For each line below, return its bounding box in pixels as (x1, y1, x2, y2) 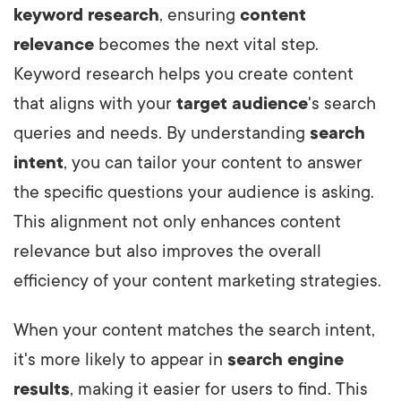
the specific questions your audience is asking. (13, 182, 374, 202)
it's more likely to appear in (13, 349, 227, 370)
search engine (227, 349, 344, 370)
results (13, 379, 70, 399)
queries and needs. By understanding (13, 123, 310, 143)
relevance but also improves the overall (13, 241, 321, 261)
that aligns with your (13, 93, 176, 114)
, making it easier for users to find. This (70, 379, 368, 399)
